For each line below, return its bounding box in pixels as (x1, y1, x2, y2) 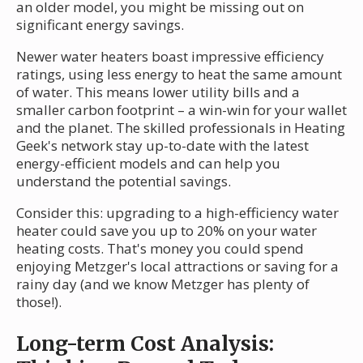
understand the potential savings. (16, 172, 231, 191)
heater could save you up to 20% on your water (16, 221, 317, 241)
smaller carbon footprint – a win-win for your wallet (16, 100, 347, 120)
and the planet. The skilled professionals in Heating (16, 118, 345, 138)
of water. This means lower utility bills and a (16, 83, 300, 102)
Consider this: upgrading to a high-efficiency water (16, 203, 339, 223)
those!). (16, 293, 62, 312)
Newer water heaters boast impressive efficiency (16, 47, 324, 66)
